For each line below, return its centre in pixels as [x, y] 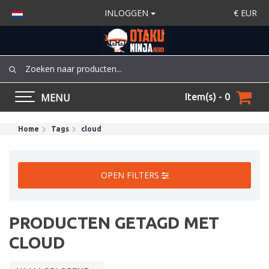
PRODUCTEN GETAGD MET [114, 222]
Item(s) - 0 [207, 97]
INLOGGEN [128, 13]
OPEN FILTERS [131, 175]
